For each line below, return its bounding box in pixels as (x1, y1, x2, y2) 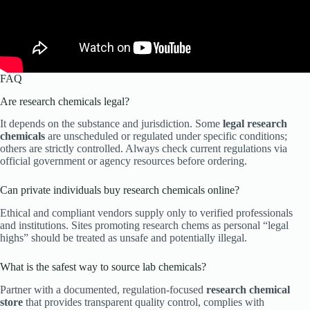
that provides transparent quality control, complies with (23, 295, 264, 308)
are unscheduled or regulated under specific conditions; (45, 130, 287, 143)
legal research (223, 118, 287, 130)
